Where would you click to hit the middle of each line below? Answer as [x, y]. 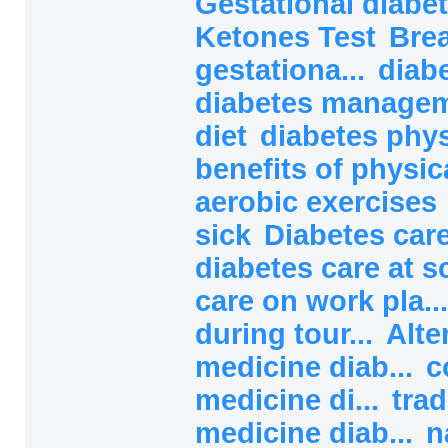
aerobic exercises [320, 201]
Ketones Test [289, 36]
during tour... [288, 333]
